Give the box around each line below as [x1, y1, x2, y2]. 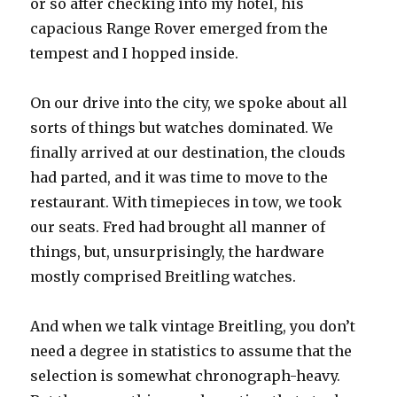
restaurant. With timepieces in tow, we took [30, 192, 343, 211]
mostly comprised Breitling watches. [30, 267, 297, 285]
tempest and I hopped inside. [30, 43, 239, 62]
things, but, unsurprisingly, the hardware [30, 242, 325, 261]
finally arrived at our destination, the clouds [30, 143, 346, 161]
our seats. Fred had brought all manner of [30, 217, 326, 236]
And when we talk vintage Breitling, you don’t [30, 316, 356, 335]
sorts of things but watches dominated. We [30, 118, 334, 136]
